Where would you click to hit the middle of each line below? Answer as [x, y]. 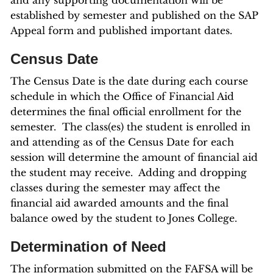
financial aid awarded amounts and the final [119, 203]
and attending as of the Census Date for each [122, 142]
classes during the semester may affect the [115, 188]
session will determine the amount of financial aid [134, 157]
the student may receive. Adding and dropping [129, 172]
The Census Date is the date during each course [129, 81]
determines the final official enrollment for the [126, 112]
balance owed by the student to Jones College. [127, 218]
